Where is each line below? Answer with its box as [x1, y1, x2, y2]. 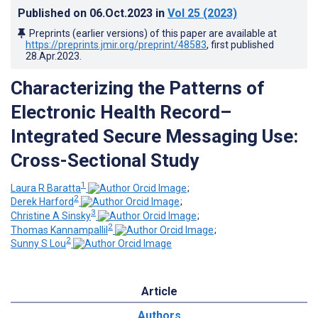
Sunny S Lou [11, 238, 66, 250]
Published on [18, 6, 89, 20]
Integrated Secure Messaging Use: [11, 125, 298, 147]
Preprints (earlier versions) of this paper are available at [29, 27, 277, 39]
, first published [207, 38, 274, 50]
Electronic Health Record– [11, 101, 231, 123]
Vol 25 [168, 6, 200, 20]
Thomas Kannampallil [11, 224, 108, 236]
